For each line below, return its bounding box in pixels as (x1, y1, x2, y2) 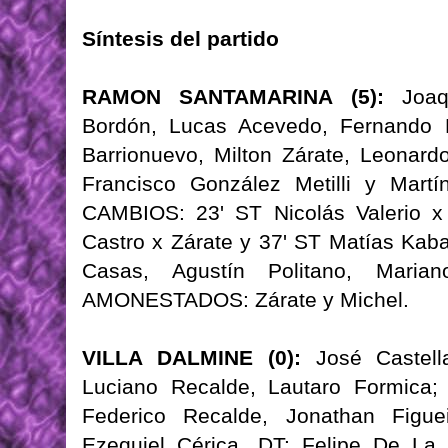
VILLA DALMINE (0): (82, 346, 301, 370)
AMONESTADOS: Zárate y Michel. (82, 288, 409, 312)
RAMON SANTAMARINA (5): (82, 85, 384, 109)
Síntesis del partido (82, 27, 279, 51)
